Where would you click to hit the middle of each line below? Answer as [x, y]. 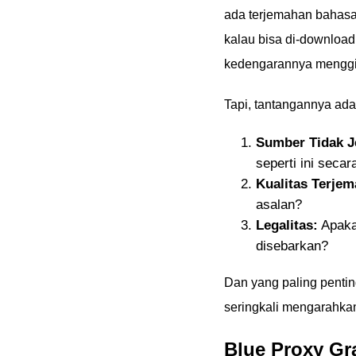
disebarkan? [292, 246]
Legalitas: [287, 225]
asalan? [279, 205]
